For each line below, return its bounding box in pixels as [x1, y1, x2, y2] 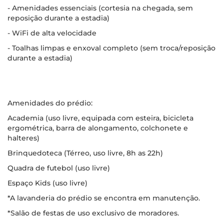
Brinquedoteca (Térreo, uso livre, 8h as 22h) [7, 148, 163, 157]
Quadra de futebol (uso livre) [7, 163, 110, 172]
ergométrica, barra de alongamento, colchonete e [7, 123, 188, 132]
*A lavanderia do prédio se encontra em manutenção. [7, 193, 200, 202]
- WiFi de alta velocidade [7, 28, 96, 37]
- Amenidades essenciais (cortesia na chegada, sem [7, 3, 193, 12]
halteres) [7, 133, 39, 142]
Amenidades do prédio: [7, 98, 92, 107]
